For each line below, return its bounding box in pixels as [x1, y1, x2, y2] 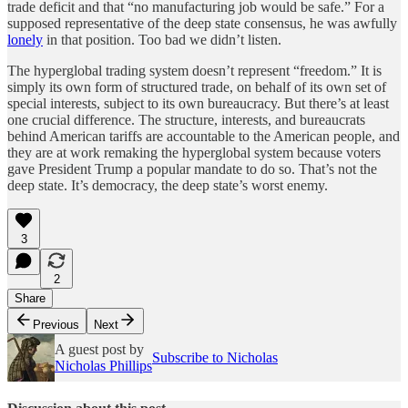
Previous [33, 317, 79, 331]
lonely [7, 31, 43, 47]
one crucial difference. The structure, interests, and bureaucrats [7, 111, 365, 127]
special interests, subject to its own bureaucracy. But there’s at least [7, 95, 389, 111]
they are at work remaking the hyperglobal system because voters [7, 144, 381, 160]
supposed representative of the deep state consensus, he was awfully [7, 15, 397, 31]
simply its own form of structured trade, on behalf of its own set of [7, 78, 386, 95]
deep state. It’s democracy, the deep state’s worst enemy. [7, 177, 328, 193]
